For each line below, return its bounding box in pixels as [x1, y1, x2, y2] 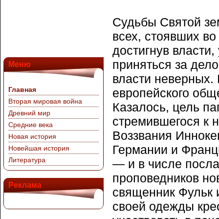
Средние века [8, 121, 53, 129]
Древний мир [8, 109, 50, 117]
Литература [8, 156, 45, 164]
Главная [8, 86, 36, 93]
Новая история [8, 132, 56, 140]
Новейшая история [8, 144, 69, 152]
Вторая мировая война [8, 97, 82, 105]
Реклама [8, 181, 42, 189]
